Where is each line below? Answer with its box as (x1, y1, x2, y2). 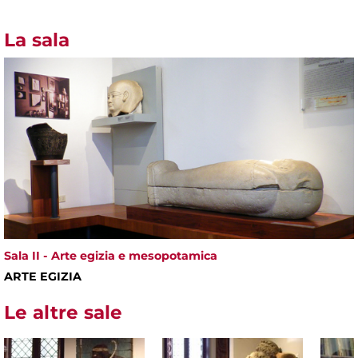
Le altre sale (4, 301, 122, 324)
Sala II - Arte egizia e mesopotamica (4, 249, 217, 264)
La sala (4, 28, 70, 51)
